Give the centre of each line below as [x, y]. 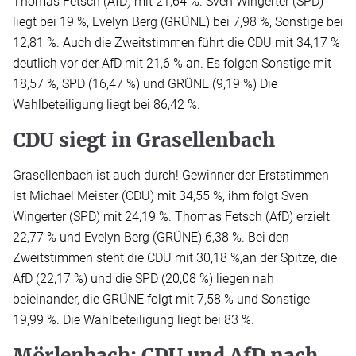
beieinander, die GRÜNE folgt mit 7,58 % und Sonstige [161, 300]
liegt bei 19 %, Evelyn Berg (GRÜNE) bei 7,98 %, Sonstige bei [178, 22]
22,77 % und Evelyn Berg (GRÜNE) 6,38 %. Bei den [151, 238]
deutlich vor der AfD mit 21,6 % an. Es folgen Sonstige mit [172, 64]
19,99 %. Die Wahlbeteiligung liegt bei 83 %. [133, 320]
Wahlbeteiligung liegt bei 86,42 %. [106, 105]
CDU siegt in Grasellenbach [144, 141]
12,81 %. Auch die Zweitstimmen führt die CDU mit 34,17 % [176, 43]
